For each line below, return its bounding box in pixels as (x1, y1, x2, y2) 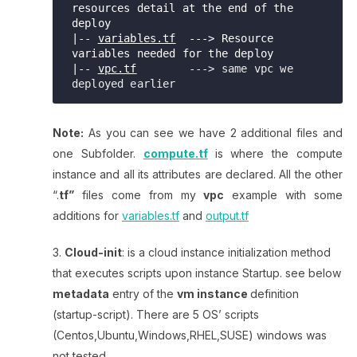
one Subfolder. (52, 146, 143, 160)
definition (249, 286, 299, 300)
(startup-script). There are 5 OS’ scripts (52, 307, 262, 321)
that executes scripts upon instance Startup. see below (52, 265, 341, 280)
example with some (224, 187, 343, 202)
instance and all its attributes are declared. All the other (52, 167, 343, 181)
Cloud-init (64, 245, 122, 259)
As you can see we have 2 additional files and (83, 125, 343, 139)
